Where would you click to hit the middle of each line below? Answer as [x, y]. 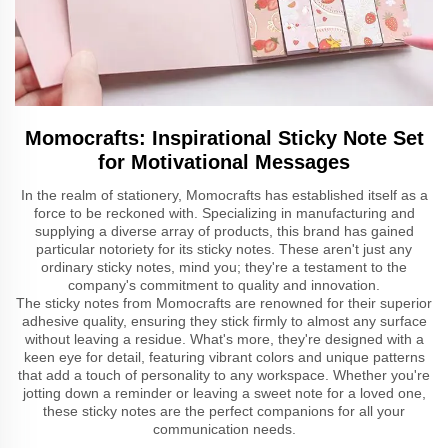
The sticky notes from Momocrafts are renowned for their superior [224, 303]
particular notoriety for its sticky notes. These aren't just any [224, 249]
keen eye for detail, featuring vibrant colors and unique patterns [224, 357]
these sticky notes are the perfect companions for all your [224, 411]
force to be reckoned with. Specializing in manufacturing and [224, 213]
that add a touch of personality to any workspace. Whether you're [224, 375]
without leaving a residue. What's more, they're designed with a [224, 339]
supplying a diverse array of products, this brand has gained [224, 231]
